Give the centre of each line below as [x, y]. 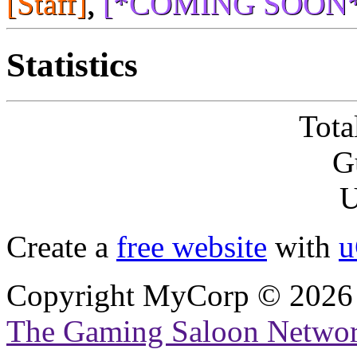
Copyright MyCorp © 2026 [180, 295]
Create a [61, 246]
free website [192, 246]
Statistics [72, 65]
